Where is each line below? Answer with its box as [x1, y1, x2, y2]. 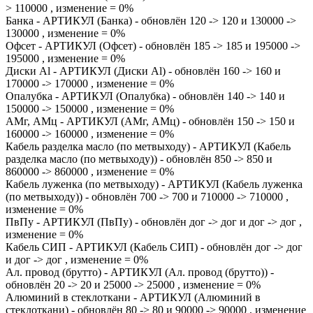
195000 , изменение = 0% [6, 52, 125, 64]
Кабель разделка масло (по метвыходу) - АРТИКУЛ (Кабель [6, 140, 291, 152]
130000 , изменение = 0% [6, 27, 125, 39]
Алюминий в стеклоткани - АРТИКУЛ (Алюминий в [6, 291, 261, 303]
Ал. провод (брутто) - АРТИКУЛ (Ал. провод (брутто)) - [6, 266, 274, 278]
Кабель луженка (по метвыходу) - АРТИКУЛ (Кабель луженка [6, 178, 303, 190]
